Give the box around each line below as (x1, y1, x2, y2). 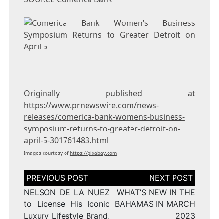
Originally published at (23, 88, 196, 99)
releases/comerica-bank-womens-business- (23, 111, 185, 123)
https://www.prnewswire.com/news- (23, 100, 159, 111)
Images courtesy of (23, 150, 70, 157)
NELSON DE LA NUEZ (23, 187, 109, 197)
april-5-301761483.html (23, 135, 109, 146)
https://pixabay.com (69, 150, 117, 157)
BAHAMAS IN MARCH (115, 199, 196, 209)
